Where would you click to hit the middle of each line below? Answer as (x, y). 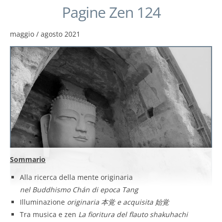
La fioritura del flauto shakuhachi (133, 215)
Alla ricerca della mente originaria (76, 177)
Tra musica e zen (49, 215)
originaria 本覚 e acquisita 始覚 (118, 202)
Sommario (28, 160)
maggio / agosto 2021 (45, 34)
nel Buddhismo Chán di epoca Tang (79, 190)
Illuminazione (43, 202)
